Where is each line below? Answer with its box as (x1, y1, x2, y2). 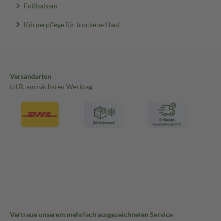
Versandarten (10, 72, 51, 81)
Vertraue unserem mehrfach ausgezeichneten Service (10, 210, 173, 219)
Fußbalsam (23, 1, 58, 10)
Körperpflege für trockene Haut (23, 20, 120, 29)
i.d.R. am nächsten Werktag (10, 82, 92, 91)
